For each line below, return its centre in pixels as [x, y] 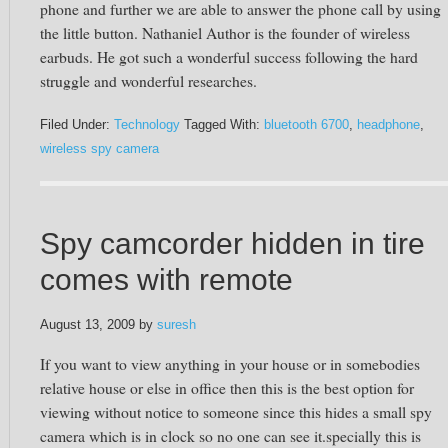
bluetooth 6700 [306, 125]
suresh [176, 325]
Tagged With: [224, 125]
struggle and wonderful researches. [148, 80]
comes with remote [166, 279]
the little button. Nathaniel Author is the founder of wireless [225, 32]
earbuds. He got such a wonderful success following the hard [229, 56]
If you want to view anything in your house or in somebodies [230, 363]
